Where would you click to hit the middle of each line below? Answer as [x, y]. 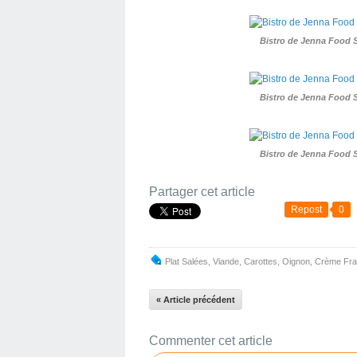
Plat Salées [186, 261]
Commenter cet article [211, 341]
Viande [226, 261]
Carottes [261, 261]
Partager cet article [202, 192]
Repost [306, 210]
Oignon [296, 261]
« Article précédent [196, 300]
